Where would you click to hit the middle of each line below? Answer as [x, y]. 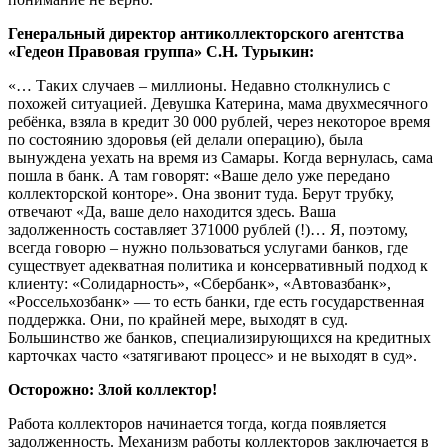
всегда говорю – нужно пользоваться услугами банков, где [208, 247]
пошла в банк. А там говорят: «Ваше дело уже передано [199, 175]
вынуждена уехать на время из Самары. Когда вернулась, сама [220, 157]
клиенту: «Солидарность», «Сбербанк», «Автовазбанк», [199, 283]
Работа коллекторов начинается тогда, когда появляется [197, 423]
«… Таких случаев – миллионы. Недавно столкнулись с [199, 85]
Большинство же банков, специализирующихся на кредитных [219, 337]
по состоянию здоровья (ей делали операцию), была [185, 139]
